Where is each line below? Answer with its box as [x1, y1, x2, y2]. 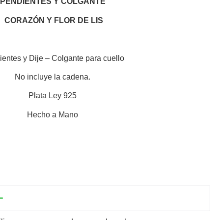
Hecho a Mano [27, 110, 78, 119]
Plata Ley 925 [28, 91, 77, 100]
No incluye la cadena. [15, 72, 90, 81]
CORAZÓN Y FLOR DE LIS [4, 16, 103, 25]
